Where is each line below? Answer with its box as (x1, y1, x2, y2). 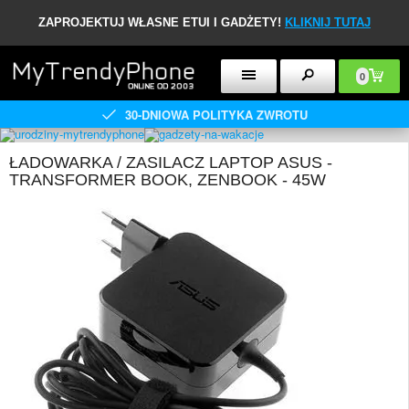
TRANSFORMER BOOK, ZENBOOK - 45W (9, 171, 326, 189)
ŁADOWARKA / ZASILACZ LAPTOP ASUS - (9, 153, 332, 172)
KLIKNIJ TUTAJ (285, 16, 371, 29)
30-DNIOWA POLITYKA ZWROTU (124, 105, 308, 123)
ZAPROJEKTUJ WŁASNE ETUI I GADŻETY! (38, 16, 285, 29)
